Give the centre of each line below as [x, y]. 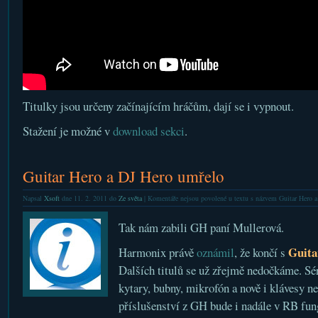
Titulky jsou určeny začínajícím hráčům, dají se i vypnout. [158, 106]
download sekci [148, 131]
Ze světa [130, 198]
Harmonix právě [157, 252]
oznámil [215, 252]
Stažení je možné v [67, 131]
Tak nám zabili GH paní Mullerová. [201, 227]
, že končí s [261, 252]
